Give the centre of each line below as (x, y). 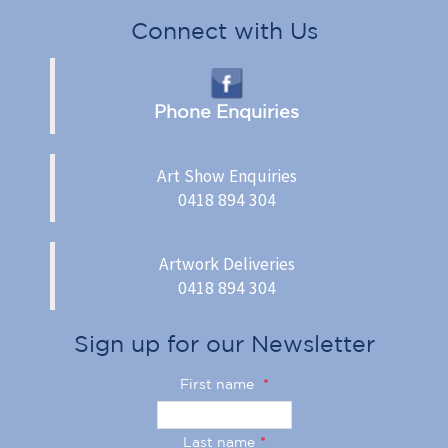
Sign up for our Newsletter (224, 343)
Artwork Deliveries (226, 263)
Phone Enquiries (226, 110)
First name (218, 383)
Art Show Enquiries (226, 175)
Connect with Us (224, 30)
